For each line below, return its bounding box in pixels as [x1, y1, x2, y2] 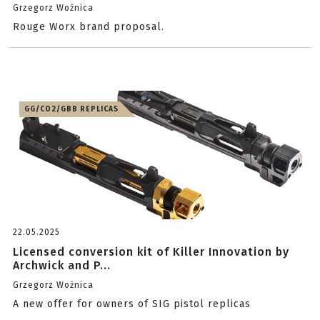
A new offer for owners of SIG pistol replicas [13, 298, 251, 310]
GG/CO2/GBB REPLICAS [24, 105, 119, 114]
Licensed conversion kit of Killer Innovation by [13, 245, 289, 259]
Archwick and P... [13, 259, 111, 272]
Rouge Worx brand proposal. [13, 21, 164, 33]
